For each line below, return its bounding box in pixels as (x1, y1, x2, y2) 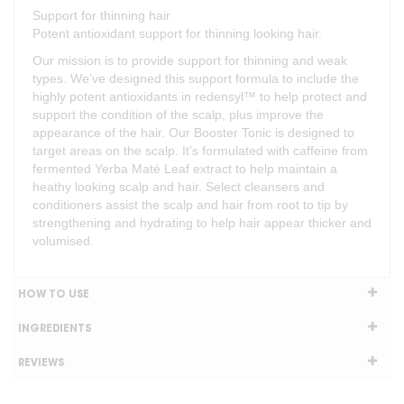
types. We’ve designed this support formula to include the (32, 71, 359, 87)
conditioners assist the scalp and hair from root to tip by (32, 197, 348, 213)
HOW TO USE (18, 289, 89, 301)
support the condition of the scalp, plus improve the (32, 107, 324, 123)
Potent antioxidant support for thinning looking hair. (32, 26, 322, 41)
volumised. (32, 234, 94, 249)
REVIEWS (18, 357, 64, 370)
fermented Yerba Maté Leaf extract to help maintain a (32, 161, 337, 177)
